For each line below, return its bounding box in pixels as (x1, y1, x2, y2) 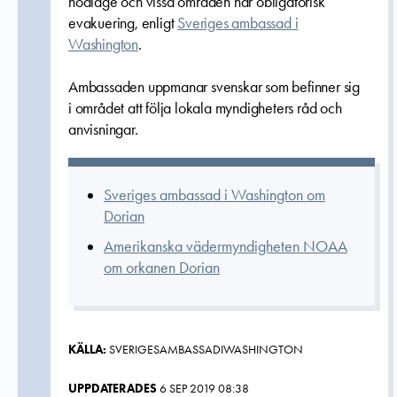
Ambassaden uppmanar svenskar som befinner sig (68, 77, 360, 97)
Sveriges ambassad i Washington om (104, 185, 325, 205)
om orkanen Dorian (104, 258, 220, 277)
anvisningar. (68, 120, 138, 139)
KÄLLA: (68, 341, 106, 357)
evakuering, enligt (68, 13, 178, 33)
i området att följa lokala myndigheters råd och (68, 98, 342, 118)
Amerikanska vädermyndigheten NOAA (104, 237, 347, 256)
